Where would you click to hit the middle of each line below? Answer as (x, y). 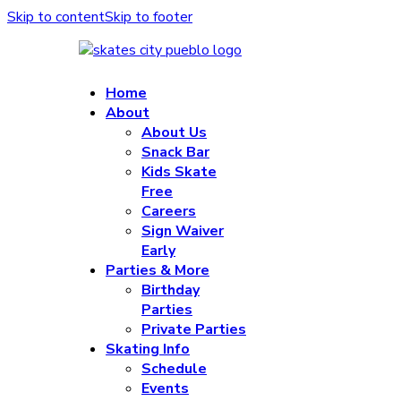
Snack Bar (175, 152)
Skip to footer (149, 17)
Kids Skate (179, 172)
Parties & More (158, 270)
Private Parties (194, 329)
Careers (169, 211)
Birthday (171, 290)
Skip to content (56, 17)
